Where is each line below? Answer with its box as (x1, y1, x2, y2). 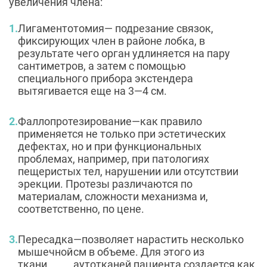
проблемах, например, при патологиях (18, 153, 209, 166)
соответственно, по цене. (18, 203, 144, 216)
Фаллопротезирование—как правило (18, 115, 202, 128)
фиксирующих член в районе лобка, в (18, 35, 205, 48)
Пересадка (18, 233, 73, 246)
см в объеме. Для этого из (73, 246, 204, 259)
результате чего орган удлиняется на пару (18, 47, 230, 60)
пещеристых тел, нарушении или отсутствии (18, 165, 238, 178)
